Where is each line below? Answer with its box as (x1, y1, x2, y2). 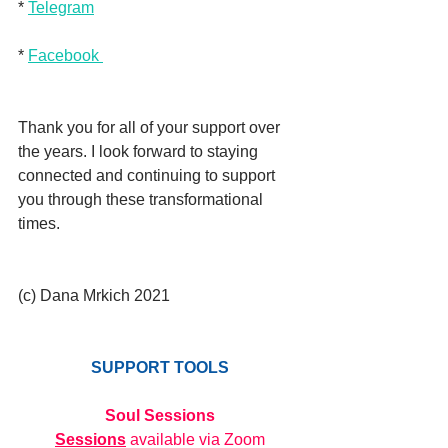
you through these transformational (18, 191, 267, 208)
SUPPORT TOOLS (91, 359, 229, 376)
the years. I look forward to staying (18, 143, 262, 160)
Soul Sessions (105, 407, 215, 424)
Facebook (28, 47, 103, 64)
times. (18, 215, 64, 232)
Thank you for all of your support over (18, 119, 284, 136)
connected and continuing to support (18, 167, 279, 184)
